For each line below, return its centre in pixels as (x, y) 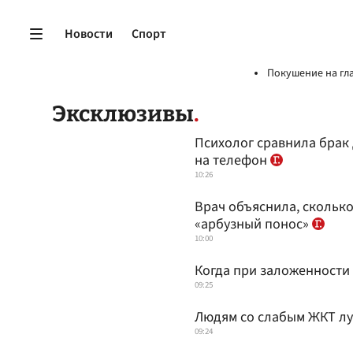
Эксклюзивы (123, 114)
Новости (89, 33)
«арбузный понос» (253, 224)
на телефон (232, 160)
